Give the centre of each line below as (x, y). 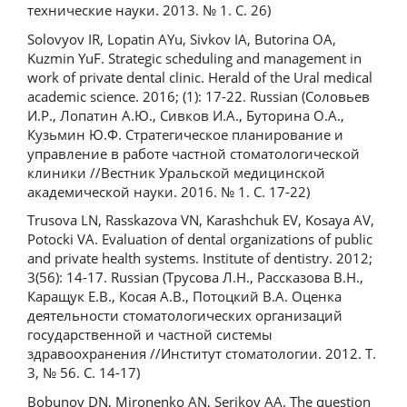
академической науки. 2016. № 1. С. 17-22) (169, 191)
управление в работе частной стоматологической (194, 153)
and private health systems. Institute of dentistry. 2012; (200, 258)
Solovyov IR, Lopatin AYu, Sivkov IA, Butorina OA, (182, 39)
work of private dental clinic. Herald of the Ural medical (200, 77)
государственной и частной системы (150, 334)
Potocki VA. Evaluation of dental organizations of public (200, 239)
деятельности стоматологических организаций (185, 315)
